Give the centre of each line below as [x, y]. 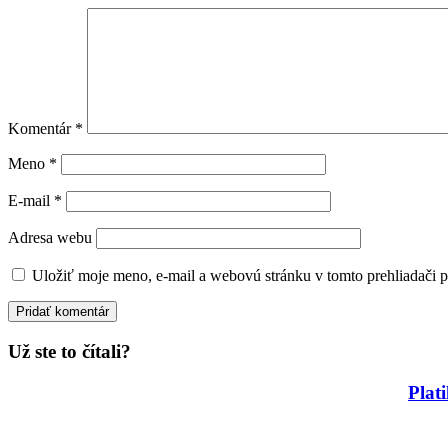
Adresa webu [50, 238]
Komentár [41, 129]
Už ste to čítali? [69, 352]
